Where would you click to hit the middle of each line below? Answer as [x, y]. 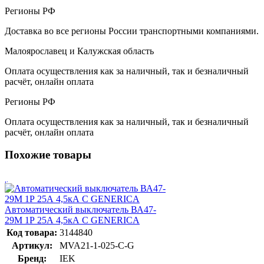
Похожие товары [48, 155]
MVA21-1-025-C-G [97, 245]
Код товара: [32, 232]
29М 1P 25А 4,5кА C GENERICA [72, 220]
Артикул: [32, 245]
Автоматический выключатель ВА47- [80, 209]
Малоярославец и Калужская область [79, 51]
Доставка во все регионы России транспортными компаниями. [132, 31]
